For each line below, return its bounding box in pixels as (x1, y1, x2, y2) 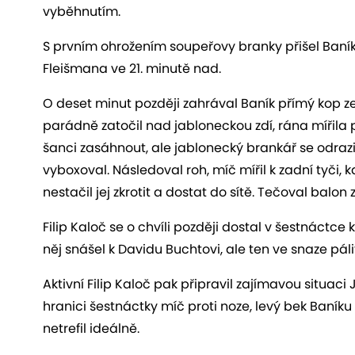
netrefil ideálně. (43, 319, 139, 338)
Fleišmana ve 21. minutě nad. (43, 59, 221, 78)
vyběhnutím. (43, 2, 120, 21)
